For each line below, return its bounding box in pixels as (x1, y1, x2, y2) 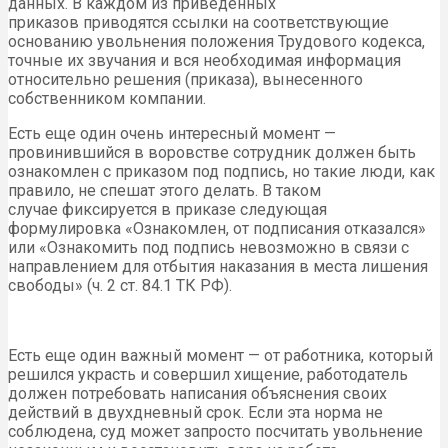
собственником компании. (8, 89, 206, 109)
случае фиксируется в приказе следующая (8, 200, 327, 220)
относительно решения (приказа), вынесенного (8, 70, 363, 90)
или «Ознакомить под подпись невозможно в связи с (8, 238, 409, 258)
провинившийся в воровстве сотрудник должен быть (8, 143, 416, 163)
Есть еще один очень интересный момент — (8, 124, 336, 144)
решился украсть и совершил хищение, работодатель (8, 365, 408, 385)
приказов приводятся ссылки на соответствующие (8, 13, 389, 33)
